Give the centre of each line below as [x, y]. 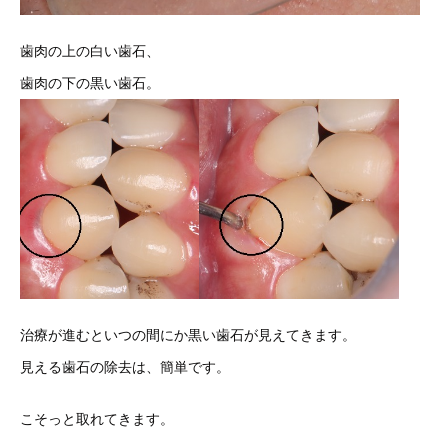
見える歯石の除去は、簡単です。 [125, 367]
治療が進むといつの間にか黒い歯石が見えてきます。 [188, 335]
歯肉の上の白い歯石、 [90, 51]
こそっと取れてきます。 [97, 419]
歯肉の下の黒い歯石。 [90, 83]
